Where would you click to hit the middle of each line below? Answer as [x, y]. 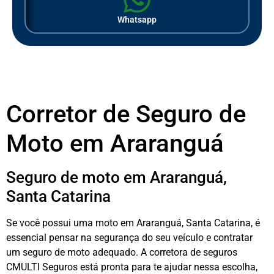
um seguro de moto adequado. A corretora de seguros [122, 252]
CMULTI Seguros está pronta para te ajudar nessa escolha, [132, 267]
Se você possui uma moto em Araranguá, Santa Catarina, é [133, 223]
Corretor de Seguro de [126, 114]
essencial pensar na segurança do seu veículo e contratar [129, 237]
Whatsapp [137, 19]
